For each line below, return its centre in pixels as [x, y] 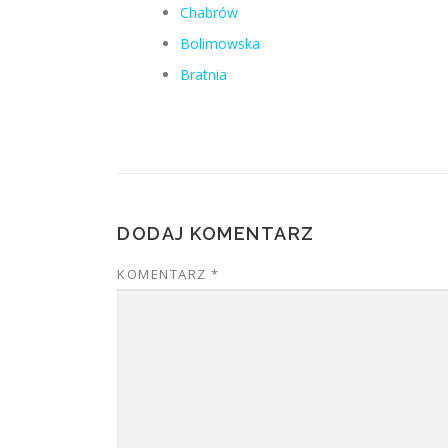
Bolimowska [219, 43]
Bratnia [203, 74]
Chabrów [208, 12]
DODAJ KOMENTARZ [216, 233]
